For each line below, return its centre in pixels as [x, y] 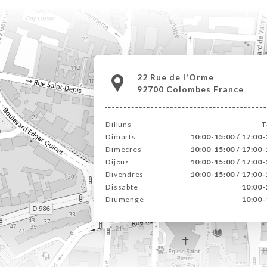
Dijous [117, 162]
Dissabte [122, 187]
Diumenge [125, 199]
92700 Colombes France [190, 89]
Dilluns [119, 124]
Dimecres [124, 149]
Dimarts [121, 136]
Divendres [125, 174]
